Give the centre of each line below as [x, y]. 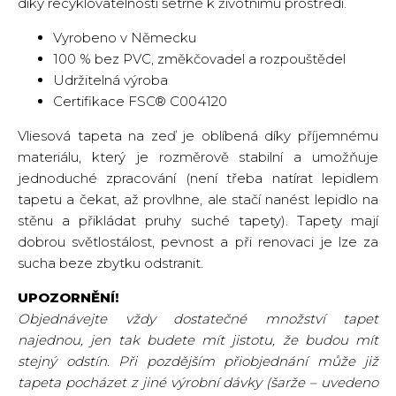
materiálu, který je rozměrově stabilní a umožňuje [198, 157]
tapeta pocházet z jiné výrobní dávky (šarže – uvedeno [198, 382]
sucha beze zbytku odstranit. [110, 263]
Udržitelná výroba [110, 80]
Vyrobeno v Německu [125, 38]
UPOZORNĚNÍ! [68, 297]
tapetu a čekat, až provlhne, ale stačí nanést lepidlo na [198, 199]
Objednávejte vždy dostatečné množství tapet [198, 319]
